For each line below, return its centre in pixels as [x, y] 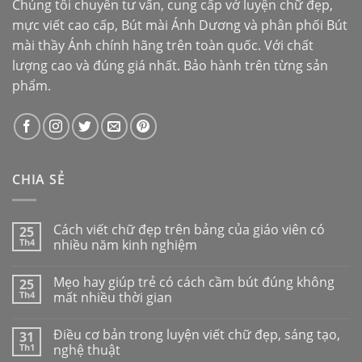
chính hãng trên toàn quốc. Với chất [203, 46]
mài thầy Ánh [52, 46]
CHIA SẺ [39, 180]
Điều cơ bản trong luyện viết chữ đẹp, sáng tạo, [197, 334]
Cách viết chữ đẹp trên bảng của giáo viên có [189, 229]
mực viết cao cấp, [67, 25]
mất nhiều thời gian [113, 297]
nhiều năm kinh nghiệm [125, 244]
